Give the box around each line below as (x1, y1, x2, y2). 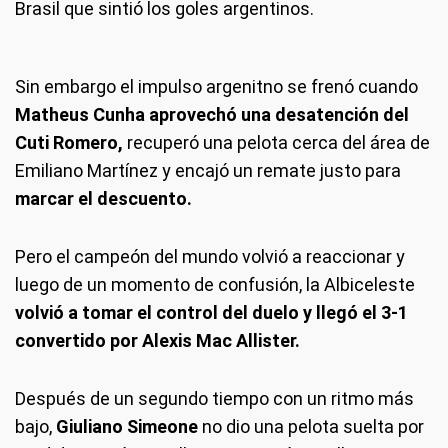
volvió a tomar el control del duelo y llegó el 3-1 (15, 301, 408, 323)
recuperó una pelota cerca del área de (127, 131, 430, 153)
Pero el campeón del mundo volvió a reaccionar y (15, 245, 405, 267)
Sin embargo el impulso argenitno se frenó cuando (15, 75, 418, 97)
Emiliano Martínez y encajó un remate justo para (15, 159, 401, 181)
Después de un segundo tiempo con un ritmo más (15, 387, 414, 409)
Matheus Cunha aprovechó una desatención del (15, 103, 409, 125)
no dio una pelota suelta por (202, 415, 424, 437)
